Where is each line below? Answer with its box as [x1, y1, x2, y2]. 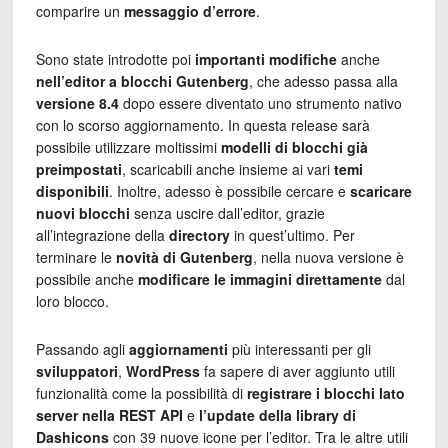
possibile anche [35, 268, 138, 289]
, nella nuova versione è [252, 246, 404, 267]
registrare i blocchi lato [246, 382, 405, 403]
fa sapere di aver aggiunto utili [199, 360, 395, 381]
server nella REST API [35, 404, 183, 425]
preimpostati [35, 158, 122, 179]
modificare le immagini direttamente [137, 268, 382, 289]
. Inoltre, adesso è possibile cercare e [108, 180, 350, 201]
